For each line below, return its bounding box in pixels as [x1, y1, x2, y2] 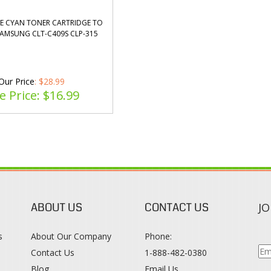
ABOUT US [30, 200, 82, 215]
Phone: [144, 230, 172, 242]
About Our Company [30, 230, 111, 242]
